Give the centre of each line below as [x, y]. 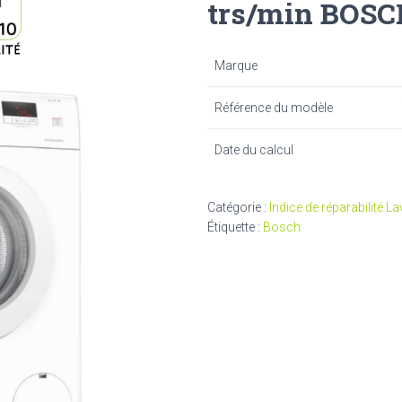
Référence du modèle [274, 108]
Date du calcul [254, 150]
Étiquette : [235, 227]
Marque [236, 66]
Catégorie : [238, 207]
